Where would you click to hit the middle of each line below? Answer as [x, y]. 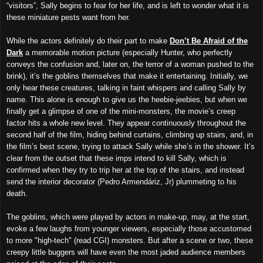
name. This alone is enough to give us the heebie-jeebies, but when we [127, 99]
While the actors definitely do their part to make [88, 41]
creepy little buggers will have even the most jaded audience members [126, 252]
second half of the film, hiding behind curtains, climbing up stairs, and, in [130, 134]
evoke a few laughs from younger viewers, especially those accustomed [129, 228]
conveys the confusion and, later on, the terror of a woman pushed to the [130, 64]
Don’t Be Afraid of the [209, 41]
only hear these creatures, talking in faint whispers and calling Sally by [126, 87]
